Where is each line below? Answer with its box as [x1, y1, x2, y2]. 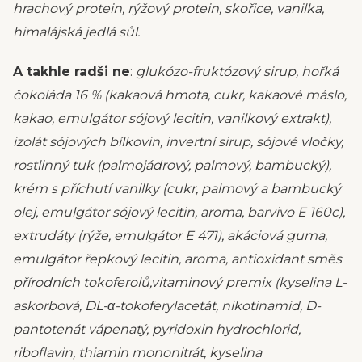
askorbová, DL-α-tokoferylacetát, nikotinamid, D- [13, 298, 321, 314]
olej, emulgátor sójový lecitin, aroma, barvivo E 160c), [13, 204, 345, 220]
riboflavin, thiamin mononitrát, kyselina [13, 345, 262, 360]
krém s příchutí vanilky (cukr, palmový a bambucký [13, 181, 341, 196]
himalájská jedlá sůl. [13, 24, 140, 40]
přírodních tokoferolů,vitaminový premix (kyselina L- [13, 275, 347, 290]
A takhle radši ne [13, 64, 130, 79]
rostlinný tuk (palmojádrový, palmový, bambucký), [13, 158, 331, 173]
